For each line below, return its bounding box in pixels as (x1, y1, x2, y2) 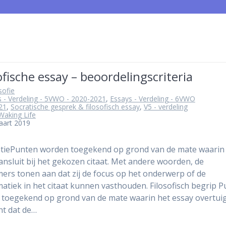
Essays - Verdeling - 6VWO (109, 94, 195, 104)
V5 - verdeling (143, 102, 188, 112)
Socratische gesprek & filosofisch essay (10, 102, 140, 112)
